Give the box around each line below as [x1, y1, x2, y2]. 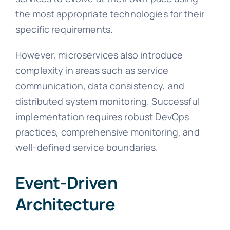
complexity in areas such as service [15, 64, 169, 76]
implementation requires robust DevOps [15, 110, 189, 123]
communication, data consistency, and [15, 79, 185, 92]
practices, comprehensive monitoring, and [15, 125, 200, 138]
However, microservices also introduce [15, 48, 183, 61]
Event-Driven [15, 170, 118, 194]
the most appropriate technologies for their [15, 7, 205, 20]
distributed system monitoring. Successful [15, 94, 200, 107]
